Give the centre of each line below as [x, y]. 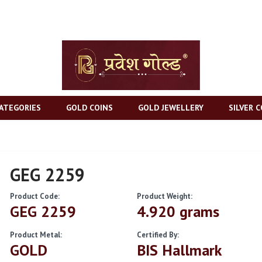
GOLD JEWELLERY [171, 107]
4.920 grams [178, 211]
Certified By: [158, 235]
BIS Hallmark [179, 250]
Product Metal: [36, 235]
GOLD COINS [89, 107]
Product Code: [35, 196]
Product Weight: [164, 196]
